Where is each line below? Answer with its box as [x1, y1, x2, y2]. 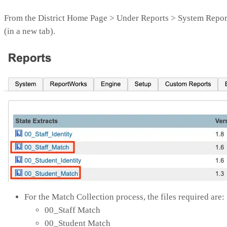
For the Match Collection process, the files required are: [24, 192, 224, 202]
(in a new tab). [4, 26, 55, 36]
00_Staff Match [45, 205, 100, 215]
